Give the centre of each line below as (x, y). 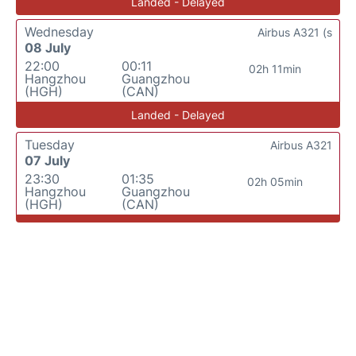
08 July (48, 48)
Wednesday (59, 32)
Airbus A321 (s (295, 33)
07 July (47, 161)
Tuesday (50, 145)
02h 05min (275, 182)
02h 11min (275, 69)
